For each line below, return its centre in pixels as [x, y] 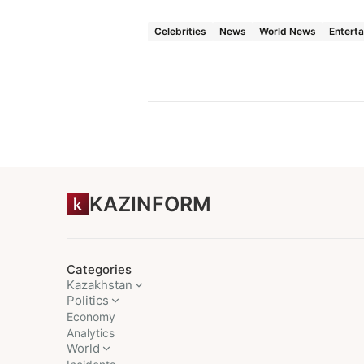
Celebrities [180, 31]
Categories [99, 269]
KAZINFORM [150, 204]
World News [288, 31]
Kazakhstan [100, 285]
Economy [91, 316]
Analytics [91, 333]
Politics [88, 300]
